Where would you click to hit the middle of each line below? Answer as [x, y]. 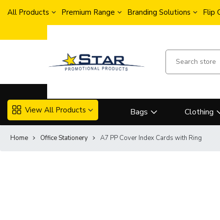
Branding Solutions [159, 12]
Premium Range [88, 12]
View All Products [55, 110]
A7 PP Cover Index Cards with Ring [151, 138]
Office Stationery [64, 138]
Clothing [199, 112]
